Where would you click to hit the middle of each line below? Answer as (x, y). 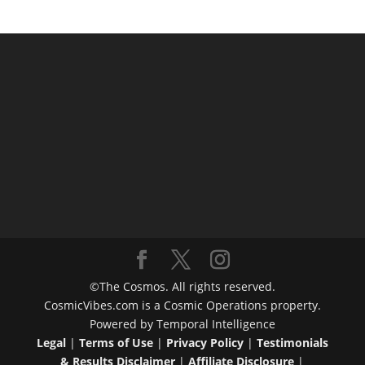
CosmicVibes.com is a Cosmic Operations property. (182, 306)
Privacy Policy (204, 343)
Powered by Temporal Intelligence (182, 324)
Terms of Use (116, 343)
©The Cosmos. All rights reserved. (182, 287)
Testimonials (292, 343)
